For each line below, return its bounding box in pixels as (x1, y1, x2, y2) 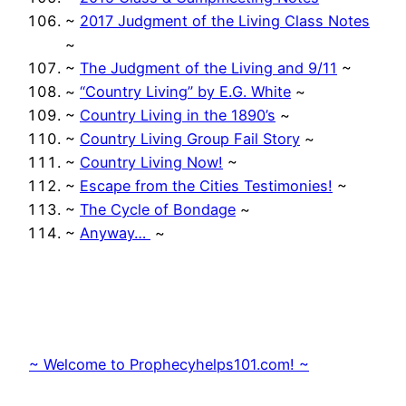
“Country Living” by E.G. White (80, 82, 291, 101)
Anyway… (80, 223, 150, 242)
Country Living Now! (80, 152, 223, 171)
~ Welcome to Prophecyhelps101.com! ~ (29, 354, 309, 373)
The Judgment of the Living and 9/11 (80, 58, 337, 77)
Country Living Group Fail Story (80, 129, 300, 148)
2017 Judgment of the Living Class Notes (80, 11, 370, 30)
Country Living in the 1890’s (80, 105, 275, 124)
